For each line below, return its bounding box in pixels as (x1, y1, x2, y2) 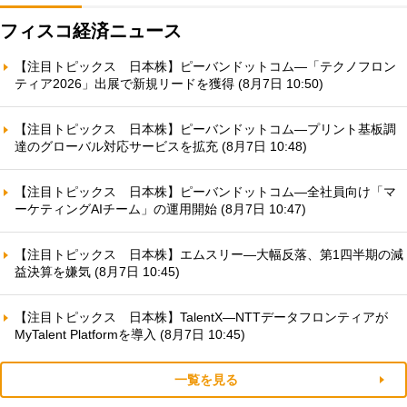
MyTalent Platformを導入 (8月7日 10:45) (15, 327, 245, 342)
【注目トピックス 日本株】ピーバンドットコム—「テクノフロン (15, 59, 396, 74)
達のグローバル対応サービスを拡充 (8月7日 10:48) (15, 139, 307, 154)
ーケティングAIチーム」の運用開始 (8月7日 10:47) (15, 202, 306, 217)
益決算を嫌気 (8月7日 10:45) (15, 264, 180, 280)
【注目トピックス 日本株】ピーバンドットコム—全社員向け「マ (15, 184, 396, 200)
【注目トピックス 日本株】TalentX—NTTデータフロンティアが (15, 310, 388, 325)
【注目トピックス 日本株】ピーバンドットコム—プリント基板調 (15, 122, 396, 137)
